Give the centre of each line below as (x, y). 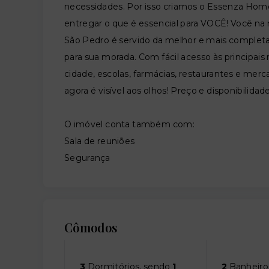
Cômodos (91, 227)
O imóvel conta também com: (129, 124)
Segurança (87, 158)
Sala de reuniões (100, 141)
